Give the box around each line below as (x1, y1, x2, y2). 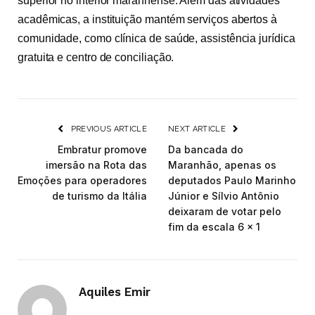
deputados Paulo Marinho (168, 174, 296, 187)
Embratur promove (58, 143, 147, 156)
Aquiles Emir (79, 285, 150, 300)
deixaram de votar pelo (168, 205, 281, 218)
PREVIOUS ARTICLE (68, 124, 147, 134)
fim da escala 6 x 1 (168, 221, 260, 233)
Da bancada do (168, 143, 243, 156)
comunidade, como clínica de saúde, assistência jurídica (18, 32, 295, 45)
